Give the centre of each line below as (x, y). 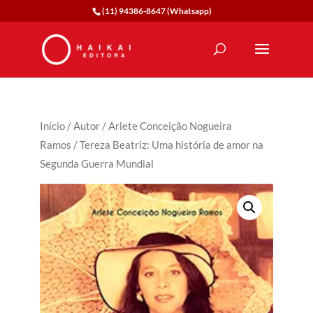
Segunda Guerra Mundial (96, 163)
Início (52, 126)
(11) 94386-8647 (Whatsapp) (156, 11)
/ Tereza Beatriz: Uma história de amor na (167, 145)
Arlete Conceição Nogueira (170, 126)
